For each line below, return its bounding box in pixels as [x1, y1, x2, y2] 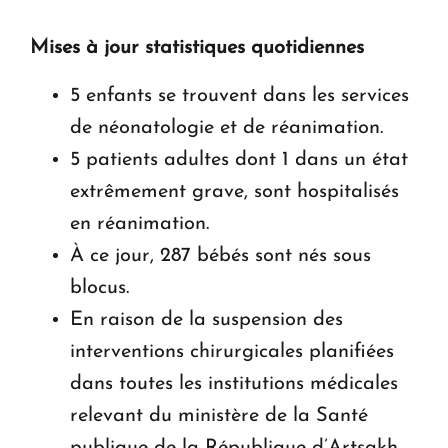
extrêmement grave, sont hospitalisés [70, 181, 399, 202]
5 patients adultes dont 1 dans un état [70, 149, 408, 170]
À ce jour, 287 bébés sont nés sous [70, 245, 371, 266]
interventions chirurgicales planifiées [70, 341, 394, 362]
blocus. [70, 277, 129, 298]
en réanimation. [70, 213, 209, 234]
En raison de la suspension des [70, 309, 343, 330]
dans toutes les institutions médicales [70, 373, 398, 394]
